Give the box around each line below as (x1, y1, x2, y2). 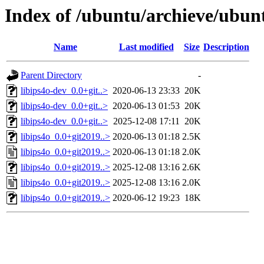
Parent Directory (21, 70, 82, 81)
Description (203, 42, 249, 52)
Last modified (118, 42, 174, 52)
